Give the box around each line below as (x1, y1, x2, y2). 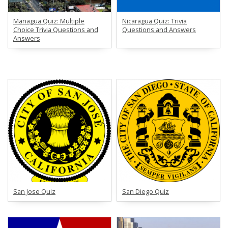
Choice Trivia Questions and (13, 25, 98, 34)
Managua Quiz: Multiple (13, 16, 84, 25)
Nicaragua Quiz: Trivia (122, 16, 187, 25)
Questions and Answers (122, 25, 196, 34)
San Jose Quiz (13, 187, 55, 196)
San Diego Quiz (122, 187, 169, 196)
